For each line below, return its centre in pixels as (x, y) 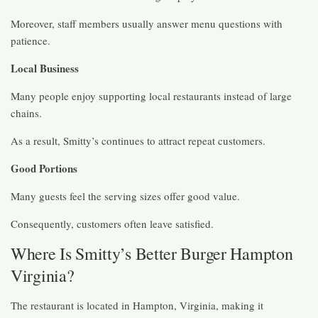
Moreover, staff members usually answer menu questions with (147, 23)
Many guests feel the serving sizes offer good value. (125, 196)
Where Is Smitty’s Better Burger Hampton (152, 253)
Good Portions (44, 168)
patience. (31, 40)
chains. (26, 113)
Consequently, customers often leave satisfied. (112, 223)
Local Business (45, 68)
